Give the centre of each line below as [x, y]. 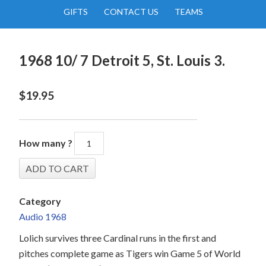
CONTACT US [131, 12]
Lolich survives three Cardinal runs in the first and [118, 238]
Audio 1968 [43, 216]
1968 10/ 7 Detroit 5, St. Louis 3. [122, 60]
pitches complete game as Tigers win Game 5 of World [130, 253]
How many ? [46, 143]
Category [40, 201]
